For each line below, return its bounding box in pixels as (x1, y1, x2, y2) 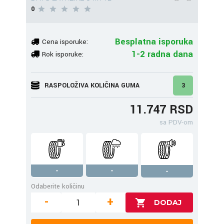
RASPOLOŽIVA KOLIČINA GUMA (44, 80, 139, 90)
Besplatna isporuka (115, 35, 193, 48)
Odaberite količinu (31, 181, 84, 191)
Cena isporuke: (42, 36, 88, 46)
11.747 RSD (130, 101, 193, 118)
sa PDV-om (159, 117, 193, 127)
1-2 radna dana (131, 47, 193, 60)
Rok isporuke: (42, 49, 83, 59)
